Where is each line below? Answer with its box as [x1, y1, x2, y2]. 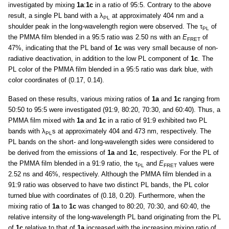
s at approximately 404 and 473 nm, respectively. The [52, 127, 211, 135]
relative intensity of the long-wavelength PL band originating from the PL [8, 213, 221, 221]
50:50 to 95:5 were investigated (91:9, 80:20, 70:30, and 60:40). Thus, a [8, 106, 220, 114]
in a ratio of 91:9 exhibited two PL [106, 117, 207, 125]
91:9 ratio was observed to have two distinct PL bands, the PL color [8, 181, 209, 189]
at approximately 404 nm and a [110, 12, 203, 20]
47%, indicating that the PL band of [8, 44, 114, 52]
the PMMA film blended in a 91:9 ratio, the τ [8, 159, 138, 168]
